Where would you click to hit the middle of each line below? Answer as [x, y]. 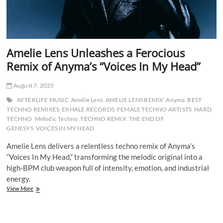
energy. [19, 178]
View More [20, 188]
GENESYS [20, 128]
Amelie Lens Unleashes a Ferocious [96, 53]
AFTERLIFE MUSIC [43, 100]
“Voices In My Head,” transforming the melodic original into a [105, 157]
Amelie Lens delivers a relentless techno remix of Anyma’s [101, 146]
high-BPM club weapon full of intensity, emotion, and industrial [108, 167]
